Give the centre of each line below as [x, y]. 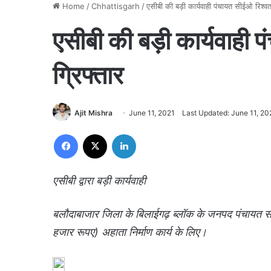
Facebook [96, 134]
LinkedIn [151, 134]
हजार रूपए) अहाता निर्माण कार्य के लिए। [130, 232]
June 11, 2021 [152, 113]
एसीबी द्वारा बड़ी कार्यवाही [99, 181]
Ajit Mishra [93, 113]
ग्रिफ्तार [88, 76]
